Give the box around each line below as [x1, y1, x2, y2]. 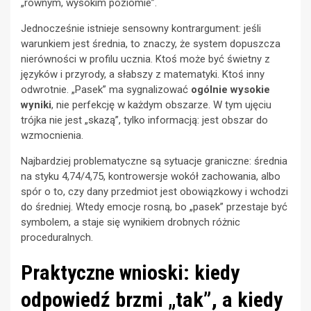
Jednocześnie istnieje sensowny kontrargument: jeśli [21, 22, 261, 35]
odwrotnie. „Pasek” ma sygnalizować [21, 83, 191, 96]
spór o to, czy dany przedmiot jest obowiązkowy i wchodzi [21, 185, 288, 199]
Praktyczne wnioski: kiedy [21, 260, 239, 285]
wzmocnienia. [21, 129, 83, 142]
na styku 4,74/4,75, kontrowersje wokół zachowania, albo [21, 170, 280, 183]
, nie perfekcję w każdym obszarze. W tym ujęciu [51, 99, 271, 112]
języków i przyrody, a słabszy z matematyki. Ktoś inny [21, 68, 264, 81]
